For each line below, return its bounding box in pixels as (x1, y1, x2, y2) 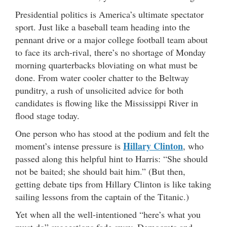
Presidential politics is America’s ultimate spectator (15, 8, 204, 20)
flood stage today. (15, 109, 80, 122)
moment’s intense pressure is (15, 139, 123, 152)
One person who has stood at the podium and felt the (15, 127, 209, 139)
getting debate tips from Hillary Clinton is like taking (15, 177, 211, 190)
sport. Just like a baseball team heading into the (15, 20, 190, 33)
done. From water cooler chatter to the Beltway (15, 71, 189, 84)
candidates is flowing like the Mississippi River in (15, 96, 198, 109)
